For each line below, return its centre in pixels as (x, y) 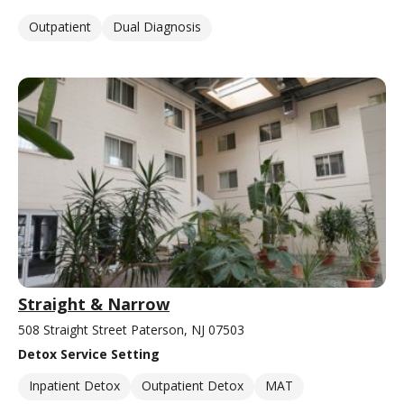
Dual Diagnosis (157, 27)
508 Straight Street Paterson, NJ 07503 (131, 330)
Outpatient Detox (193, 386)
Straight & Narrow (94, 304)
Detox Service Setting (89, 354)
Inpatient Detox (74, 386)
